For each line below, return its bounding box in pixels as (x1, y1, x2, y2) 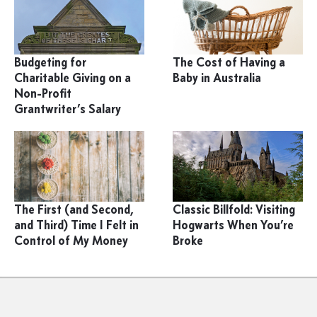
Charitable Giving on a (14, 69, 131, 86)
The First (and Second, (14, 201, 134, 217)
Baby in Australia (173, 69, 262, 86)
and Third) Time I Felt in (14, 217, 139, 233)
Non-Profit (14, 85, 71, 101)
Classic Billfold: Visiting (173, 201, 296, 217)
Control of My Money (14, 232, 128, 248)
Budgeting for (14, 54, 86, 70)
